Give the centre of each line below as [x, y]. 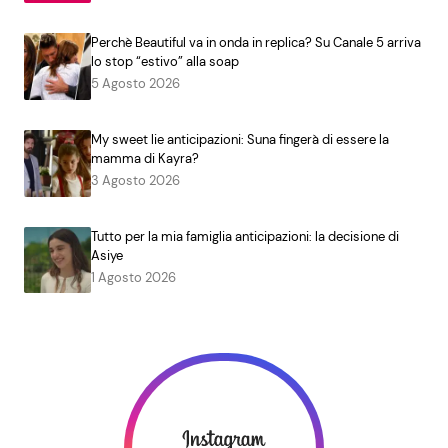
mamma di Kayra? [144, 158]
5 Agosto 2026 [135, 84]
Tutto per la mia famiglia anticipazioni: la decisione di [244, 236]
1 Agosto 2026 [133, 277]
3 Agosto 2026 [135, 180]
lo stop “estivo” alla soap [164, 62]
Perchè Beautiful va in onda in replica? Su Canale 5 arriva [255, 43]
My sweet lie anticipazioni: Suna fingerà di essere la [239, 139]
